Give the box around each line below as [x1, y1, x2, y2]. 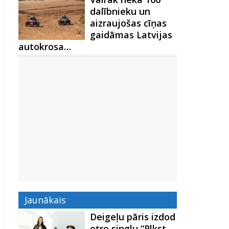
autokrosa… [18, 40, 71, 53]
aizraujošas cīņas [90, 17, 167, 29]
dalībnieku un [90, 5, 150, 17]
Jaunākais [25, 194, 66, 206]
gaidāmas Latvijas [90, 29, 172, 41]
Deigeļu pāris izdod [90, 211, 175, 223]
